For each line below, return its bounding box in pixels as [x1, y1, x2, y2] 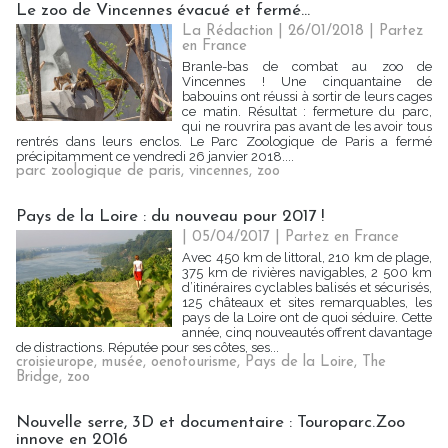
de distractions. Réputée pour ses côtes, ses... [16, 340, 279, 355]
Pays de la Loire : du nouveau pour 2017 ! [16, 208, 324, 225]
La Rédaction [182, 24, 274, 39]
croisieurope [16, 355, 94, 370]
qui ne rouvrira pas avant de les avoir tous [182, 119, 432, 134]
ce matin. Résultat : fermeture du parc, [182, 104, 432, 119]
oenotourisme [151, 355, 237, 370]
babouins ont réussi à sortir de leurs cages [182, 89, 432, 104]
